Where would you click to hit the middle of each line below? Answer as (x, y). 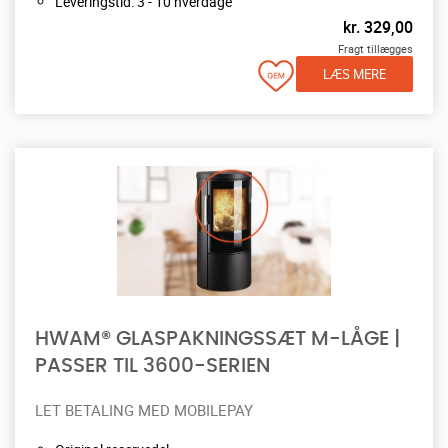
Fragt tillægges (375, 48)
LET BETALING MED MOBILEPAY (144, 409)
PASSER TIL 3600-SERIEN (152, 365)
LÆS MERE (354, 73)
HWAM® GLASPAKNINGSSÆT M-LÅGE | (217, 338)
